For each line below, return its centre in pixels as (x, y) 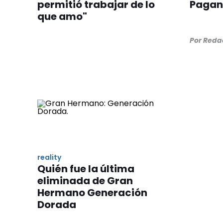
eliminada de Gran (85, 181)
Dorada (57, 205)
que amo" (62, 16)
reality (49, 158)
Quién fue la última (86, 169)
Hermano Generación (92, 193)
